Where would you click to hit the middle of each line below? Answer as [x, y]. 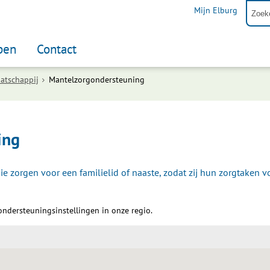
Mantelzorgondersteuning [97, 80]
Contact [56, 49]
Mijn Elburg [216, 10]
